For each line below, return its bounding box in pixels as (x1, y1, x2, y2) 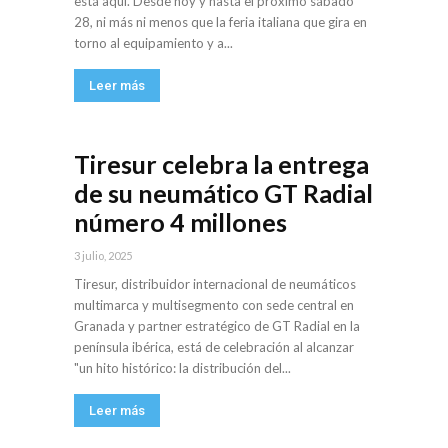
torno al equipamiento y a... (74, 35, 233, 52)
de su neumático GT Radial (74, 178, 373, 209)
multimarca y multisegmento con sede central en (74, 297, 354, 314)
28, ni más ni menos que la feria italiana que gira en (74, 14, 367, 31)
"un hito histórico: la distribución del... (74, 360, 291, 377)
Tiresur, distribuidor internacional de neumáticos (74, 276, 356, 293)
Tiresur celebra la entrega (74, 149, 369, 180)
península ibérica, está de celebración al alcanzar (74, 339, 354, 356)
